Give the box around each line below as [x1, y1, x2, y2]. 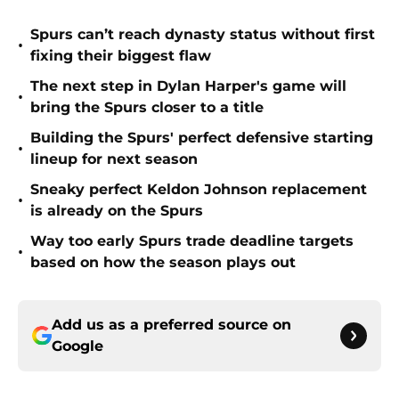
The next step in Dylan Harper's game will [30, 77, 346, 95]
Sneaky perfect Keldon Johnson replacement [30, 181, 367, 199]
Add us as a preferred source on [52, 316, 291, 334]
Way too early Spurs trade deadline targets [30, 232, 354, 250]
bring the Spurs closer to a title [30, 99, 264, 117]
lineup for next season [30, 151, 198, 168]
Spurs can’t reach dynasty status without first [30, 26, 375, 44]
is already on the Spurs [30, 202, 203, 220]
